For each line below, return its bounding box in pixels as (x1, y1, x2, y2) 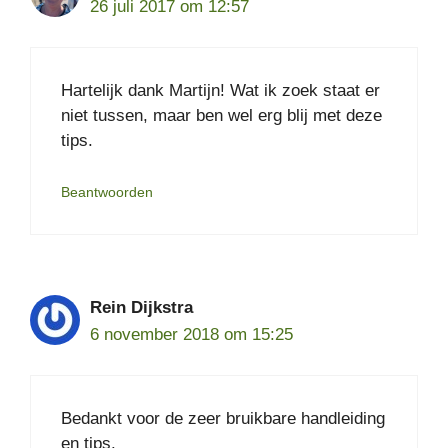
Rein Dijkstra (90, 297, 193, 317)
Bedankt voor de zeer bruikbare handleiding (61, 409, 385, 429)
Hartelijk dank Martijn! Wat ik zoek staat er (61, 81, 380, 101)
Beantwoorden (61, 183, 153, 200)
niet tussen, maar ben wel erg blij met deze (61, 106, 382, 126)
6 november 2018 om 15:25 (90, 324, 293, 344)
